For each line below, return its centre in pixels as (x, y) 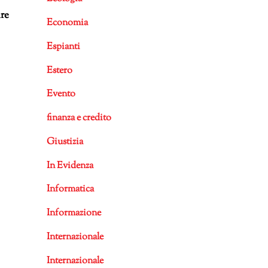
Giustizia (65, 142)
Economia (67, 23)
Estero (59, 71)
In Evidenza (70, 166)
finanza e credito (79, 118)
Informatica (70, 190)
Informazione (74, 214)
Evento (61, 95)
